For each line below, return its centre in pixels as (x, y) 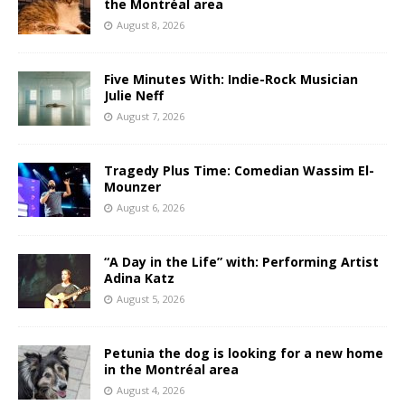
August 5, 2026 (151, 299)
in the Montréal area (171, 370)
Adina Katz (139, 278)
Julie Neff (134, 96)
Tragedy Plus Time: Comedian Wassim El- (239, 171)
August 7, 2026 (151, 117)
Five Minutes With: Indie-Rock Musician (231, 80)
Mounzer (132, 187)
